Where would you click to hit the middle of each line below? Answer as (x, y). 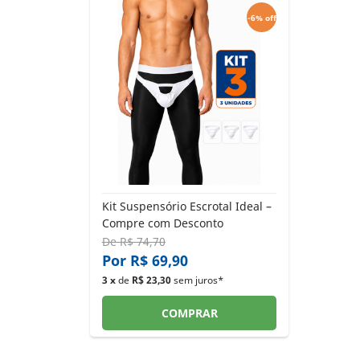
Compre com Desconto (163, 223)
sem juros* (197, 280)
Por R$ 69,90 (145, 260)
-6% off (262, 17)
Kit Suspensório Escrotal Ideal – (187, 206)
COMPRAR (189, 313)
